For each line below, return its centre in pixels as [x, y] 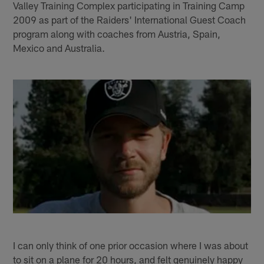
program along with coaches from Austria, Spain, [117, 33]
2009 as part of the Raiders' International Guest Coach [130, 19]
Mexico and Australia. [59, 47]
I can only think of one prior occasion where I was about [131, 245]
